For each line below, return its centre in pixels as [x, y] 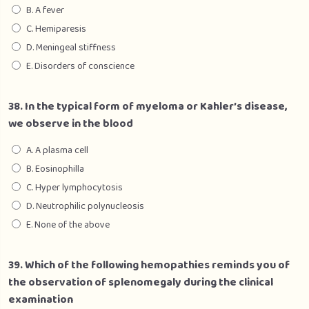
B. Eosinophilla [55, 169]
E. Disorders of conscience [80, 66]
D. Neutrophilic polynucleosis [85, 206]
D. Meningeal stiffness [71, 48]
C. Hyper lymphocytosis [74, 188]
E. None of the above [68, 225]
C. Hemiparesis [56, 29]
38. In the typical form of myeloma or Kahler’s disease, [148, 107]
